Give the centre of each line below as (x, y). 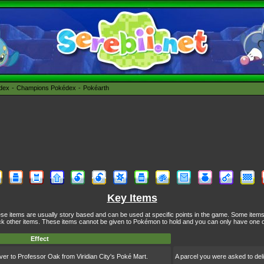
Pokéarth (96, 88)
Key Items (132, 198)
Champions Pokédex (46, 88)
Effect (40, 239)
